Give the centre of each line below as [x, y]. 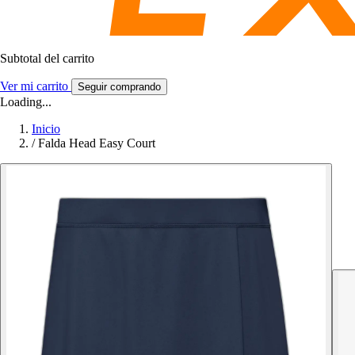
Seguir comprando [119, 86]
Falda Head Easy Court [97, 143]
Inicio [46, 128]
